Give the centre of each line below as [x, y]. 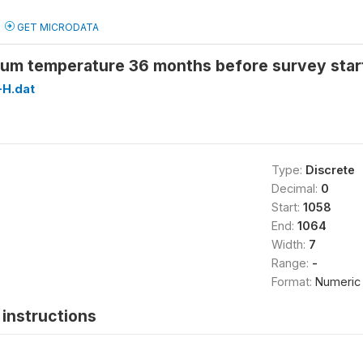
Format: [293, 282]
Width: [290, 244]
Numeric [337, 282]
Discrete [330, 170]
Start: [287, 207]
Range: [291, 263]
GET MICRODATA [57, 27]
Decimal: [296, 188]
